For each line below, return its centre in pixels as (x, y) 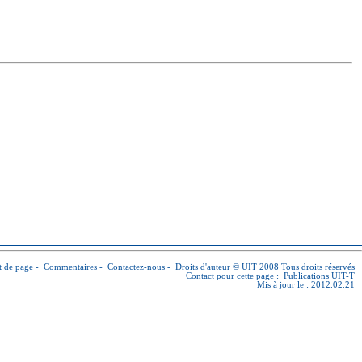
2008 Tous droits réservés (306, 267)
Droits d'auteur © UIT (216, 267)
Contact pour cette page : (235, 276)
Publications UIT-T (319, 276)
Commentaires (70, 267)
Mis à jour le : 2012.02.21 (306, 285)
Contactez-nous (136, 267)
